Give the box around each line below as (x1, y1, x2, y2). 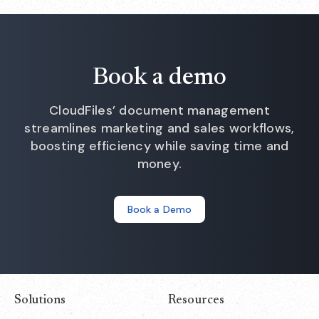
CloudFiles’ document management (49, 102, 270, 119)
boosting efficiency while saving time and (30, 137, 289, 155)
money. (137, 155, 182, 172)
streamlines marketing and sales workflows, (24, 120, 295, 137)
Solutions (14, 294, 66, 307)
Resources (168, 294, 225, 307)
